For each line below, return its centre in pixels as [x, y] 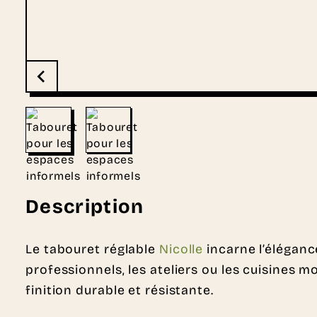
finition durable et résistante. [120, 290]
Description [85, 206]
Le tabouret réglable [92, 249]
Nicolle [181, 249]
